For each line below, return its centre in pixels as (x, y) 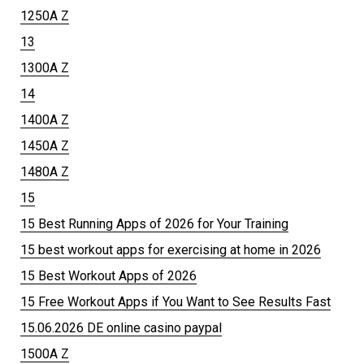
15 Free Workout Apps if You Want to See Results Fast (175, 301)
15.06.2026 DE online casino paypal (121, 327)
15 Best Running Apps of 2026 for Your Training (154, 223)
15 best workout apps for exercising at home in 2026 (171, 249)
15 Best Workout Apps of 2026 (108, 275)
